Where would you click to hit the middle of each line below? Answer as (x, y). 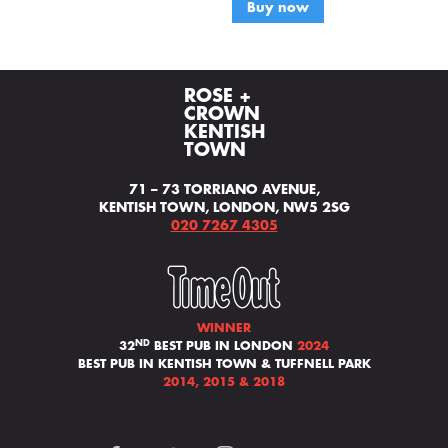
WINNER (224, 328)
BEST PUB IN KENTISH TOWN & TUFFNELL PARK (224, 364)
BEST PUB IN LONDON (223, 346)
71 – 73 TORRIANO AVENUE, (224, 189)
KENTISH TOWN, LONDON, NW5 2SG (224, 207)
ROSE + (217, 96)
